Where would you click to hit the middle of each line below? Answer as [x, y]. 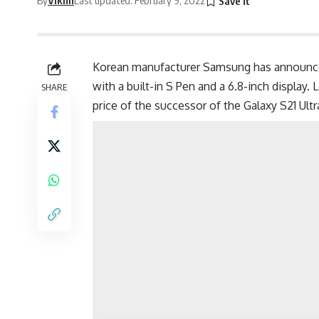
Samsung [227, 67]
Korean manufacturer [148, 67]
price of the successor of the [168, 106]
